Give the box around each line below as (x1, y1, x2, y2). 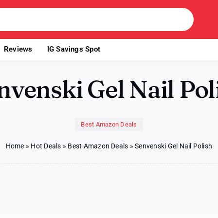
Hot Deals (31, 142, 61, 150)
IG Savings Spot (47, 45, 100, 54)
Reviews (4, 45, 33, 54)
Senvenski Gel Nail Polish (135, 142, 213, 150)
